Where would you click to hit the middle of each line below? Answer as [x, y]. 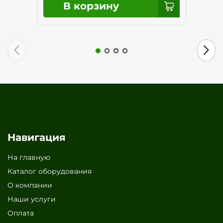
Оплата [21, 213]
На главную [29, 157]
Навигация [37, 137]
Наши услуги [32, 199]
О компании [30, 185]
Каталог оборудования [50, 171]
